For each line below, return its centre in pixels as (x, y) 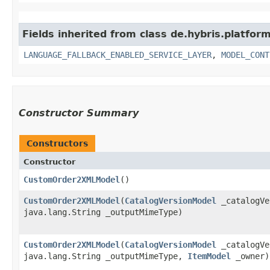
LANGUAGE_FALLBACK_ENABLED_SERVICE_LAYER (118, 55)
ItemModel (209, 256)
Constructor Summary (79, 113)
